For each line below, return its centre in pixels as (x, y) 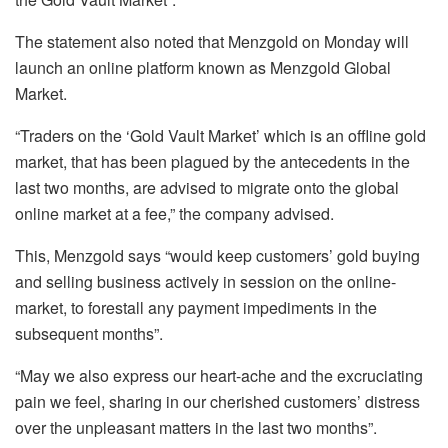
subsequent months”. (89, 333)
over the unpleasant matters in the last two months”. (196, 427)
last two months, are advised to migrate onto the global (207, 187)
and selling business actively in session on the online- (205, 281)
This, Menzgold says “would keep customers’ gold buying (217, 255)
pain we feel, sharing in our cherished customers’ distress (217, 401)
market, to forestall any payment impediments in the (196, 307)
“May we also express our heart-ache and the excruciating (219, 375)
